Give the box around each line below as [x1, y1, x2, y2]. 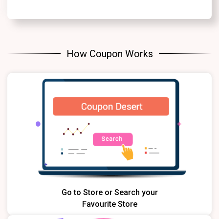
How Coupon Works [66, 47, 153, 60]
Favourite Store [82, 199, 137, 209]
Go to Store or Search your [61, 188, 158, 197]
